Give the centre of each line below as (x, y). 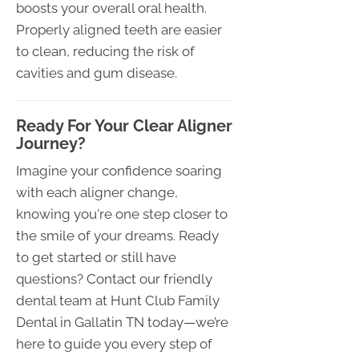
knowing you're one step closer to (122, 214)
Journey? (51, 144)
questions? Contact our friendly (114, 279)
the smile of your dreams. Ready (117, 236)
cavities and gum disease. (97, 73)
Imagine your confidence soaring (119, 171)
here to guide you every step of (114, 344)
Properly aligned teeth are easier (119, 30)
